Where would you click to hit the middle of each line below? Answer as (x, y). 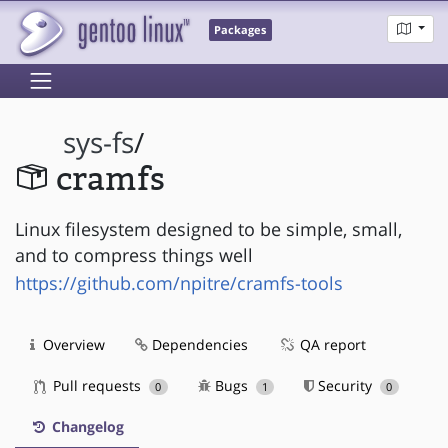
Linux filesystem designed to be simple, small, (208, 228)
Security (345, 385)
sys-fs (99, 143)
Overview (72, 344)
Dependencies (198, 344)
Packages (240, 30)
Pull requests (97, 385)
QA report (331, 344)
